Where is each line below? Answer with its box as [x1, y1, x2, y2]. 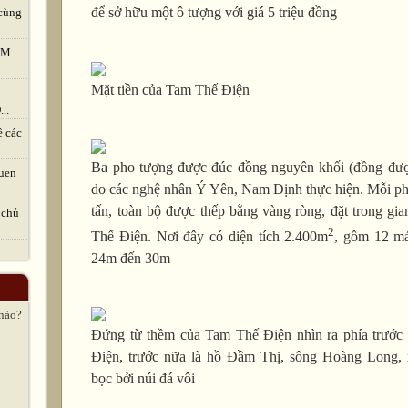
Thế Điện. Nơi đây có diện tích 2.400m [91, 228, 329, 244]
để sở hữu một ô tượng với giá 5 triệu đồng [91, 5, 338, 21]
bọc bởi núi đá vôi [91, 371, 196, 387]
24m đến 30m [91, 250, 171, 266]
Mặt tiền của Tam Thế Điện [91, 82, 250, 98]
